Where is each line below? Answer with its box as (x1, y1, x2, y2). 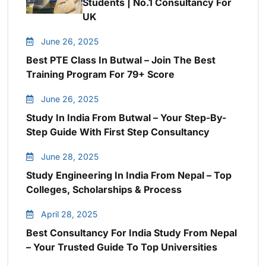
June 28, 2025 (41, 151, 99, 161)
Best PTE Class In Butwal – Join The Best (26, 54, 216, 66)
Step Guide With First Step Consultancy (26, 126, 210, 138)
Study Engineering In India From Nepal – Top (26, 169, 232, 181)
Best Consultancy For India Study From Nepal (26, 227, 237, 239)
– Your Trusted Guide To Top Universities (26, 241, 217, 253)
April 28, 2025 (41, 209, 97, 219)
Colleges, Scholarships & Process (26, 183, 182, 195)
